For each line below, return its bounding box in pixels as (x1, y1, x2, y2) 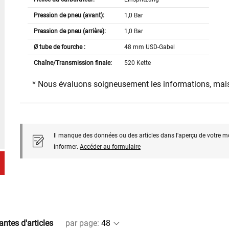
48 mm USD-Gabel (124, 43, 175, 51)
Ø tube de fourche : (33, 43, 85, 51)
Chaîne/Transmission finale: (33, 59, 112, 67)
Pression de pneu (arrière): (33, 28, 106, 35)
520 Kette (124, 59, 151, 67)
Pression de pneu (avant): (33, 12, 104, 19)
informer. (53, 143, 80, 151)
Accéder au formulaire (79, 143, 141, 151)
